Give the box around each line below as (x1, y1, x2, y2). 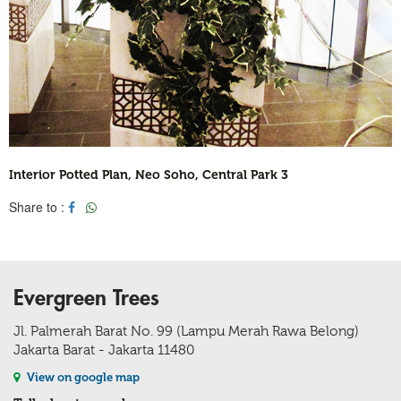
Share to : (9, 198, 68, 217)
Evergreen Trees (13, 287, 159, 310)
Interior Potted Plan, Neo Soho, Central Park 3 (9, 167, 288, 183)
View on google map (24, 371, 140, 385)
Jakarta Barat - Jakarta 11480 (13, 342, 194, 359)
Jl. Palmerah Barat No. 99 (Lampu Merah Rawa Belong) (13, 323, 359, 340)
